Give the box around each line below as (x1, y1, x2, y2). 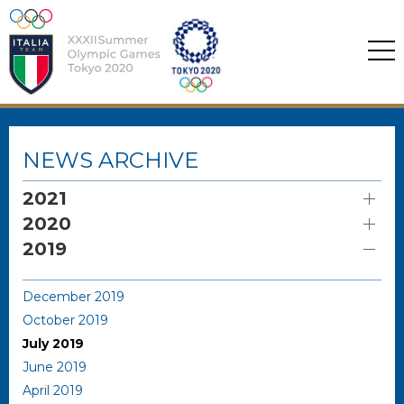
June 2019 (23, 359, 87, 375)
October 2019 (23, 312, 108, 328)
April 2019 (23, 382, 83, 399)
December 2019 (23, 289, 124, 305)
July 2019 (23, 335, 84, 352)
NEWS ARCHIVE (23, 147, 198, 173)
